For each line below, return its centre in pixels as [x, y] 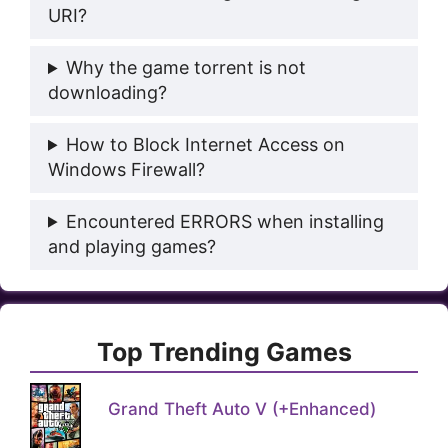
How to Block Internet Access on [206, 144]
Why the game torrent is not [186, 68]
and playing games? [132, 246]
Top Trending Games [224, 352]
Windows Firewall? [126, 169]
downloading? [107, 93]
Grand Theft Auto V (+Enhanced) [241, 409]
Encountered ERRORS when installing [225, 221]
